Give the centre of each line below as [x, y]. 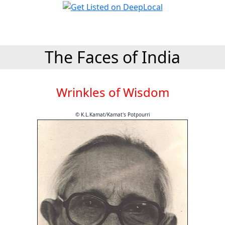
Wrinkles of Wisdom [113, 92]
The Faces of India [113, 57]
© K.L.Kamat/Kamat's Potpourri [113, 115]
